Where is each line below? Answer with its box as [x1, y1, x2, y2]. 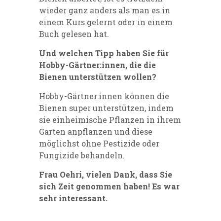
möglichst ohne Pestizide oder [39, 138, 159, 149]
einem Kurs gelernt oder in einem [39, 17, 173, 28]
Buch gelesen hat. [39, 29, 109, 39]
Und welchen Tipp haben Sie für [39, 48, 169, 59]
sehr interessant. [39, 193, 108, 204]
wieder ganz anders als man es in [39, 5, 170, 16]
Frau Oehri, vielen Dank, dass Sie [39, 169, 172, 180]
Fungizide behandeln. [39, 150, 125, 161]
